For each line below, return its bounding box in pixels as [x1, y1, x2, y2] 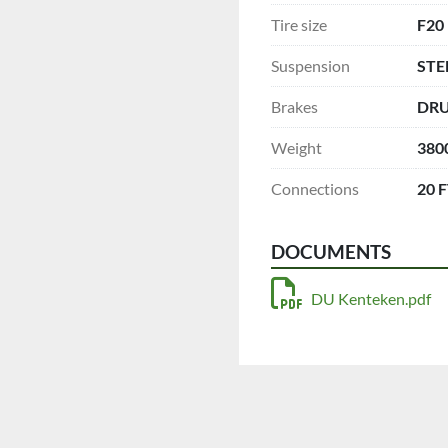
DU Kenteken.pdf [311, 288, 431, 308]
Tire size [271, 14, 327, 34]
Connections [271, 178, 359, 198]
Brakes [271, 96, 318, 116]
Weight [271, 137, 322, 157]
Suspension [271, 55, 350, 75]
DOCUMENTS [271, 240, 391, 263]
